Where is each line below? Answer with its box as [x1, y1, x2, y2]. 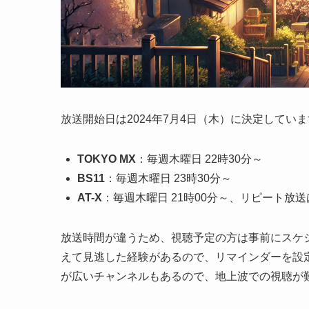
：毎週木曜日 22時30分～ [136, 152, 263, 165]
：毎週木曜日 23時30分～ [105, 172, 232, 184]
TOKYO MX [77, 152, 136, 165]
